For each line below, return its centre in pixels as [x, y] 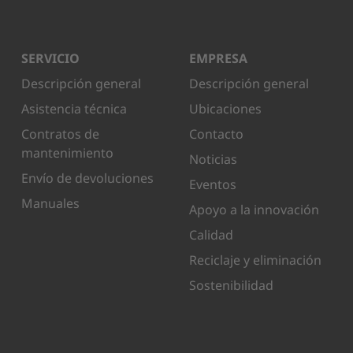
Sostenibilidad [231, 285]
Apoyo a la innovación [254, 210]
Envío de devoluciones [87, 178]
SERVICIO [50, 58]
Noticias [213, 159]
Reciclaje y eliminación [255, 260]
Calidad [211, 235]
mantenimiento [67, 153]
